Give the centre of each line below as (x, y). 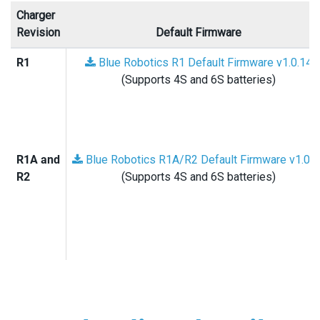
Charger (36, 15)
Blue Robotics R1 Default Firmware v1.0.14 (204, 62)
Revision (38, 32)
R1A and (38, 160)
